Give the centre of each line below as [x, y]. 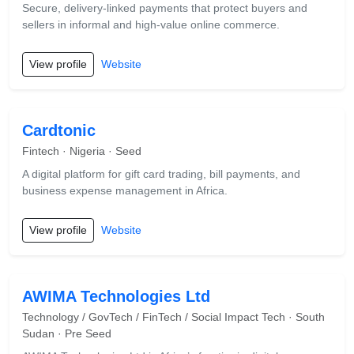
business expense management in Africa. [125, 190]
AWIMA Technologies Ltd [116, 296]
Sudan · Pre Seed [67, 333]
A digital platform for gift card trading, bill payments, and [161, 174]
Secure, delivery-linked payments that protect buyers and [165, 8]
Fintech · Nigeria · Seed [82, 151]
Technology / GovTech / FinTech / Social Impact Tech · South [173, 317]
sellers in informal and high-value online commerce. [151, 24]
